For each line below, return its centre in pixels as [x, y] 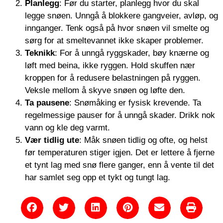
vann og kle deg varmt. [67, 127]
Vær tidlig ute [52, 140]
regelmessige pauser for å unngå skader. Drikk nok [120, 115]
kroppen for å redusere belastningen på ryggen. [113, 78]
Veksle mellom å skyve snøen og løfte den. [105, 90]
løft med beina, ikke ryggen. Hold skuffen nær [110, 65]
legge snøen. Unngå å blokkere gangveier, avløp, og [121, 15]
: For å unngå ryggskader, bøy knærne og [132, 53]
